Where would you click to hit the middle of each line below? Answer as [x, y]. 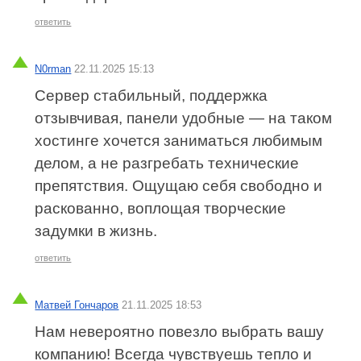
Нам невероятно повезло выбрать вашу [180, 331]
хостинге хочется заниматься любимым [179, 140]
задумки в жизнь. [96, 230]
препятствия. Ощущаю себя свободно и [179, 185]
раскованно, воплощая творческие [161, 208]
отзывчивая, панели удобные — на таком [184, 118]
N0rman [53, 68]
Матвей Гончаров [77, 305]
